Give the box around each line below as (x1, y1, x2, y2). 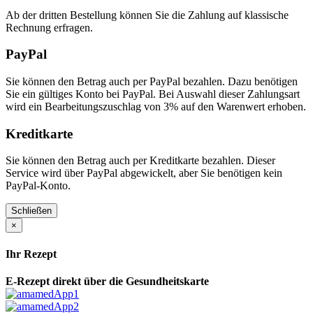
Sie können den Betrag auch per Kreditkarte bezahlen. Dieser (6, 154, 275, 167)
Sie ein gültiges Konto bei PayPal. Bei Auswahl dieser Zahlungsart (6, 87, 300, 100)
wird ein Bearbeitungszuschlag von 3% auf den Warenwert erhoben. (6, 100, 306, 112)
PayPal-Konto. (6, 180, 71, 192)
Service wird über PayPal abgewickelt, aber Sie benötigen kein (6, 167, 282, 180)
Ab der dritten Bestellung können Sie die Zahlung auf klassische (6, 8, 289, 21)
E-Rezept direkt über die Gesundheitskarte (6, 275, 209, 287)
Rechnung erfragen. (6, 21, 93, 34)
